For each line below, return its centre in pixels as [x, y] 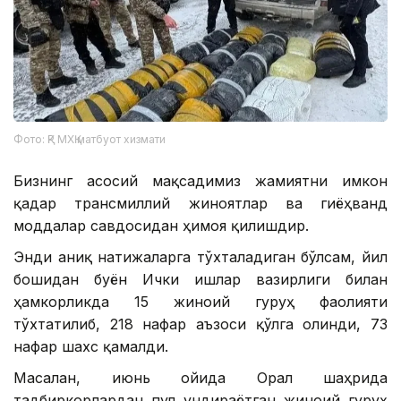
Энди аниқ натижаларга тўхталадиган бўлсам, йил [200, 256]
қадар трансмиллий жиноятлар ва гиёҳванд [200, 203]
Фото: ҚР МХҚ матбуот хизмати [90, 139]
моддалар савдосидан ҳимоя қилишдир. [161, 225]
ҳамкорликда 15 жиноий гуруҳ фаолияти [200, 301]
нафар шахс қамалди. [91, 346]
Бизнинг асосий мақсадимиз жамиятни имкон [200, 180]
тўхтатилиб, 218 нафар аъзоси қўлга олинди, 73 [200, 324]
